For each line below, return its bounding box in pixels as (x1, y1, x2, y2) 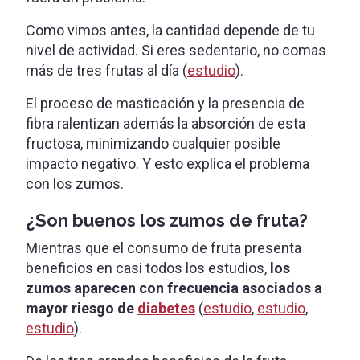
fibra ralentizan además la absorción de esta (26, 114, 305, 132)
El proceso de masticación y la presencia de (26, 94, 305, 112)
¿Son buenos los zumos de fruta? (26, 209, 308, 231)
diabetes (137, 299, 195, 317)
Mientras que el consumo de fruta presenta (26, 239, 301, 256)
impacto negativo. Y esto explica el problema (26, 154, 309, 172)
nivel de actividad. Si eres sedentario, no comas (26, 41, 326, 59)
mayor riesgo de (26, 299, 137, 317)
